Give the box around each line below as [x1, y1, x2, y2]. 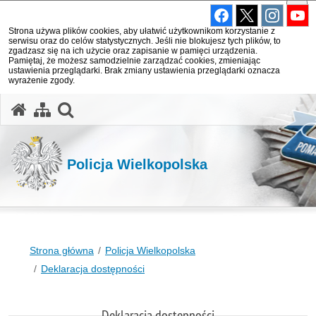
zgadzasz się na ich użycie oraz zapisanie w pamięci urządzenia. [8, 46, 257, 56]
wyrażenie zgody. [8, 75, 75, 85]
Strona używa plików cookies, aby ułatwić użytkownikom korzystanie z [8, 26, 275, 36]
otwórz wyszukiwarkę [72, 98, 230, 118]
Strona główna [30, 245, 94, 256]
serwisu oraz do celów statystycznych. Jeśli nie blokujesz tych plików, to [8, 36, 281, 46]
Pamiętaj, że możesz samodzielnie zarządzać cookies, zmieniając [8, 56, 260, 66]
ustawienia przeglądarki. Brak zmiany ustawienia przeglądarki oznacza [8, 66, 280, 75]
